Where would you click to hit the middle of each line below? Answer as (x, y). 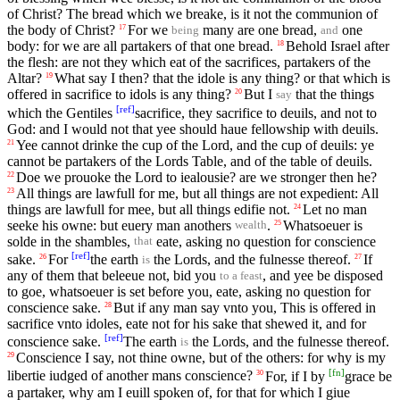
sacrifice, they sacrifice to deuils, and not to (256, 112)
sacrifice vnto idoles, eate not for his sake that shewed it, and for (187, 323)
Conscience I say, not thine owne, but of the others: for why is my (201, 358)
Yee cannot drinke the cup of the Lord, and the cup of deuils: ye (195, 145)
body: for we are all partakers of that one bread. (140, 46)
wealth (251, 225)
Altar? (25, 79)
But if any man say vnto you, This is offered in (245, 307)
